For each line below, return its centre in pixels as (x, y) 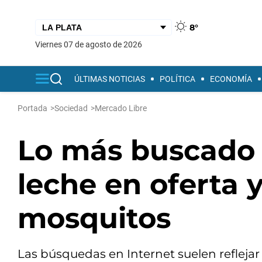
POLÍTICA (177, 79)
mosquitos (94, 218)
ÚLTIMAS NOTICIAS (110, 79)
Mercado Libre (121, 108)
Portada (32, 108)
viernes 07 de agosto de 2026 (91, 44)
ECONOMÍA (231, 79)
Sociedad (71, 108)
